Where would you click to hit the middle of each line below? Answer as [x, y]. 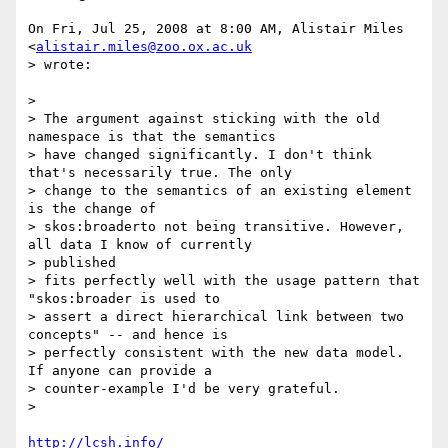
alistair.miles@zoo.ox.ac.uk [144, 47]
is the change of [92, 209]
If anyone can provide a [120, 371]
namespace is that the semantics [152, 137]
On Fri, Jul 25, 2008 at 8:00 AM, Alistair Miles [216, 29]
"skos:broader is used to [124, 299]
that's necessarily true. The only [160, 173]
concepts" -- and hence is [128, 335]
